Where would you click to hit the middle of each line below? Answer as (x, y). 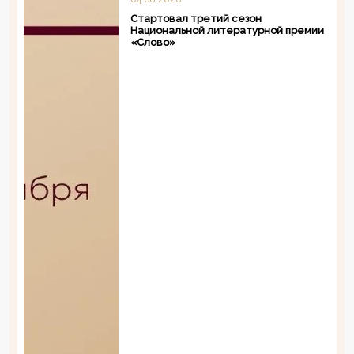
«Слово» (153, 43)
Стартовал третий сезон (196, 19)
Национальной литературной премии (227, 31)
